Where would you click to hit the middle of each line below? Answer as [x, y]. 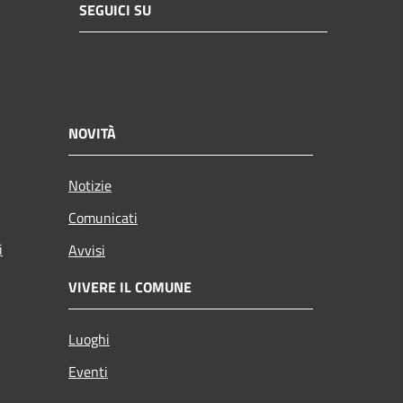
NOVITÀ [92, 133]
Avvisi [87, 250]
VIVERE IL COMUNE [130, 287]
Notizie [90, 185]
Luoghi [89, 339]
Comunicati [103, 217]
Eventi [88, 371]
